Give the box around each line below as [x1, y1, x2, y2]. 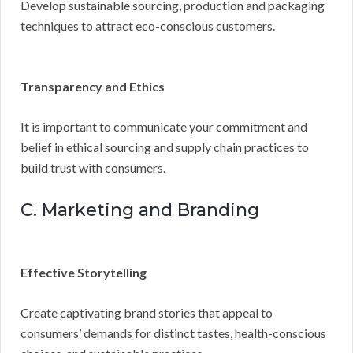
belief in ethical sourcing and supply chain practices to [20, 139, 309, 154]
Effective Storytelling [20, 264, 147, 280]
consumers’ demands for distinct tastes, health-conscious [20, 325, 326, 340]
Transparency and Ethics [20, 78, 165, 94]
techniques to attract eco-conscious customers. [20, 17, 275, 33]
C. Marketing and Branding [20, 199, 259, 221]
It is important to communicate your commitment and [20, 118, 307, 134]
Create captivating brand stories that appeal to [20, 304, 273, 320]
